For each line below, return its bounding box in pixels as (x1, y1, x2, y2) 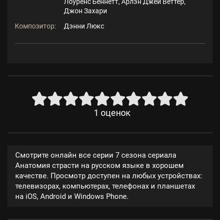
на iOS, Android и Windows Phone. (15, 192, 129, 201)
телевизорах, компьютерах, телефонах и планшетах (15, 182, 195, 191)
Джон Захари (64, 7, 107, 15)
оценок (100, 108, 131, 118)
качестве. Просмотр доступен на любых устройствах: (15, 171, 202, 181)
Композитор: (15, 22, 56, 30)
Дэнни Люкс (64, 22, 104, 30)
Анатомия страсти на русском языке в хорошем (15, 161, 184, 170)
